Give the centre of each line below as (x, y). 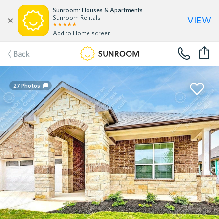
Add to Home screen (82, 33)
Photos (30, 85)
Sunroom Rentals (77, 17)
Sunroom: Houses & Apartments (98, 10)
